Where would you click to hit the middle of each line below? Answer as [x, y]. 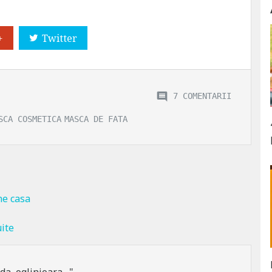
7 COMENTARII [202, 96]
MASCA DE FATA [96, 119]
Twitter [59, 38]
